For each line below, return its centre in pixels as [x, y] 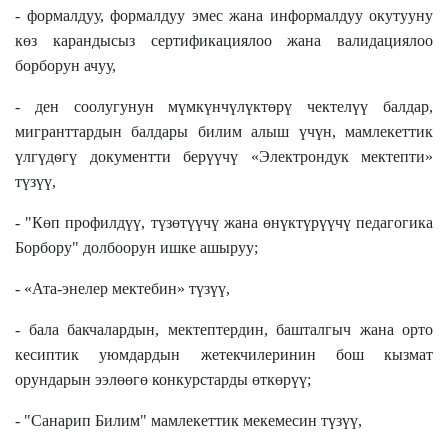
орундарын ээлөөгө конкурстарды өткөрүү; [163, 379]
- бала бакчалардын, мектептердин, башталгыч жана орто [224, 329]
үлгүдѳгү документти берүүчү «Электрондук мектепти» [224, 156]
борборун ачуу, [65, 65]
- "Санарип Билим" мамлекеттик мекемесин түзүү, [188, 420]
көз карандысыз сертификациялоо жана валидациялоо [224, 40]
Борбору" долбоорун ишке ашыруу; [136, 247]
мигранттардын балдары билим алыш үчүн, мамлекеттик [224, 131]
